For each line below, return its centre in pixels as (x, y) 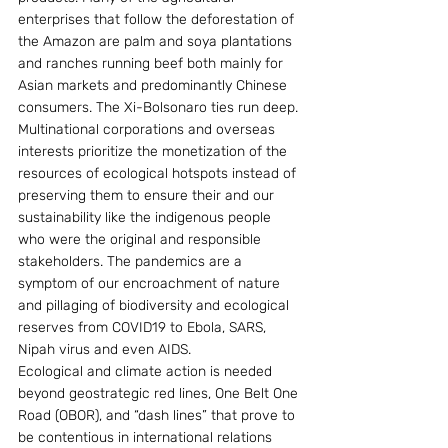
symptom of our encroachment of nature (151, 283)
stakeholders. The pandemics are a (132, 261)
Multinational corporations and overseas (148, 129)
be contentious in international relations (147, 437)
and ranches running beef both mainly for (152, 63)
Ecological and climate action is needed (147, 371)
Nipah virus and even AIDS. (104, 349)
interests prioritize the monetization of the (154, 151)
